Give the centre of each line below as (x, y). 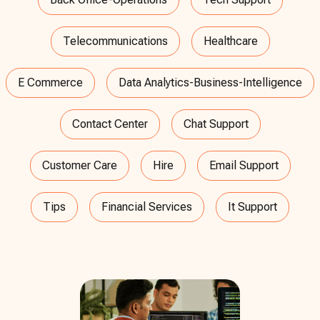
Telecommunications (115, 41)
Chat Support (216, 124)
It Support (252, 206)
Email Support (244, 165)
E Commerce (50, 82)
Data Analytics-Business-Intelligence (210, 82)
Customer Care (79, 165)
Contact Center (110, 124)
